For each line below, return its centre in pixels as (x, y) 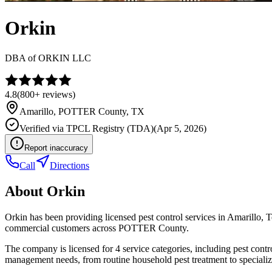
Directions (70, 165)
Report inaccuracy (56, 148)
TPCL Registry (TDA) (110, 128)
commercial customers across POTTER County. (97, 228)
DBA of (22, 58)
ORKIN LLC (65, 58)
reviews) (58, 94)
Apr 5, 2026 (180, 128)
